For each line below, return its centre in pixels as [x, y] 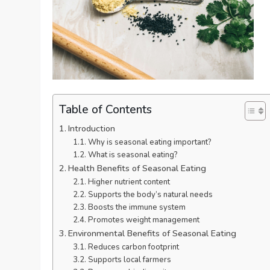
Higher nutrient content [129, 182]
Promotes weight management [143, 220]
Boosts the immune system [137, 207]
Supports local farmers [129, 259]
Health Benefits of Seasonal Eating [137, 168]
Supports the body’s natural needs [150, 194]
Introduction [92, 128]
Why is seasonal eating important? [149, 142]
